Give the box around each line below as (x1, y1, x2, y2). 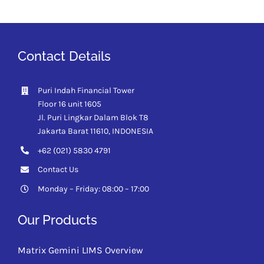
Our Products (17, 212, 97, 227)
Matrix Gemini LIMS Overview (17, 244, 143, 256)
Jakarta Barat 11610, (37, 126, 112, 136)
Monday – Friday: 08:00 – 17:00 (37, 184, 149, 194)
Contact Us (37, 164, 78, 175)
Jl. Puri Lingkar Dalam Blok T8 (37, 112, 148, 123)
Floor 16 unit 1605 (37, 98, 101, 109)
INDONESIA (111, 126, 153, 136)
